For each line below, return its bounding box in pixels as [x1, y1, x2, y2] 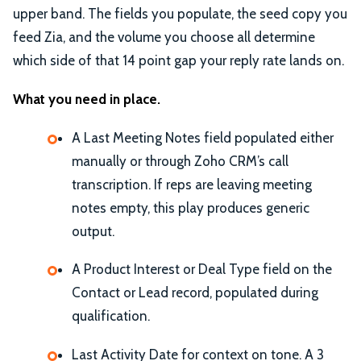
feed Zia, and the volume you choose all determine [13, 29, 315, 46]
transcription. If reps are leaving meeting [72, 176, 312, 193]
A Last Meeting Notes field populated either [72, 129, 334, 146]
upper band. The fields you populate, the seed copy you [13, 6, 347, 23]
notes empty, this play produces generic [72, 199, 309, 216]
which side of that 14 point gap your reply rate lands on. [13, 52, 344, 69]
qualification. [72, 308, 150, 325]
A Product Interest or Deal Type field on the [72, 261, 332, 278]
